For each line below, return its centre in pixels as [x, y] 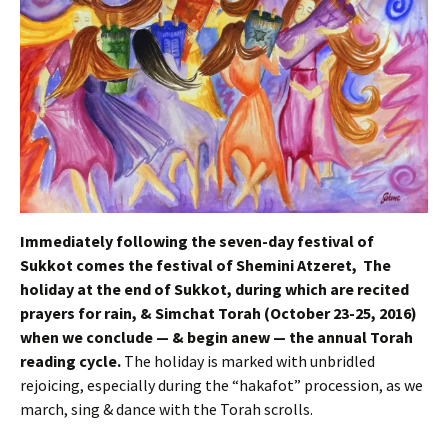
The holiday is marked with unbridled [248, 360]
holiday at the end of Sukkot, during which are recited [214, 288]
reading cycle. [70, 360]
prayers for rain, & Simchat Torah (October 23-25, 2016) [218, 312]
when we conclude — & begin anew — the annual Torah [216, 336]
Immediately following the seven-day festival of [197, 240]
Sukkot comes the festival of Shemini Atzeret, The [205, 264]
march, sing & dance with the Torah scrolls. [166, 408]
